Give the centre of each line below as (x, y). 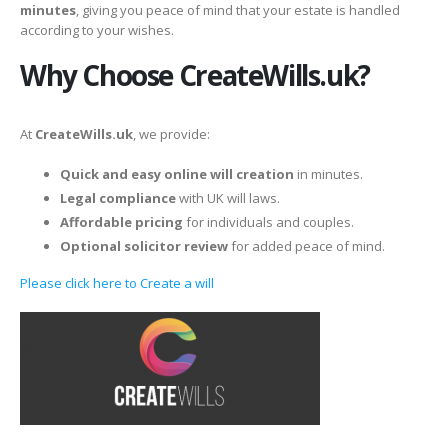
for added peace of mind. (306, 246)
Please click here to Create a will (117, 283)
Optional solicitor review (144, 246)
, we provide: (171, 133)
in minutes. (328, 174)
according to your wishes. (97, 30)
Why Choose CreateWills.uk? (195, 74)
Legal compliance (118, 198)
